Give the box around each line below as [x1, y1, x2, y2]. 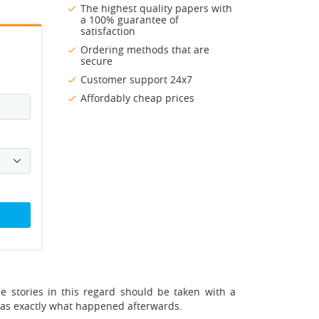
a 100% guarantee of [80, 13, 179, 27]
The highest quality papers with [80, 1, 232, 16]
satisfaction [80, 24, 135, 38]
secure [80, 54, 113, 68]
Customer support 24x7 [80, 73, 192, 87]
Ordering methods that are [80, 43, 209, 57]
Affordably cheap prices [80, 91, 194, 105]
